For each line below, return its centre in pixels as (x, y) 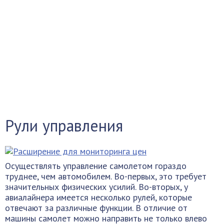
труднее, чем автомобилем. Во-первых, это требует (106, 176)
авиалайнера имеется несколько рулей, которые (98, 197)
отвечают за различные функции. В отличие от (96, 208)
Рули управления (64, 125)
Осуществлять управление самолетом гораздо (96, 166)
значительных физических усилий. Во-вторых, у (96, 187)
